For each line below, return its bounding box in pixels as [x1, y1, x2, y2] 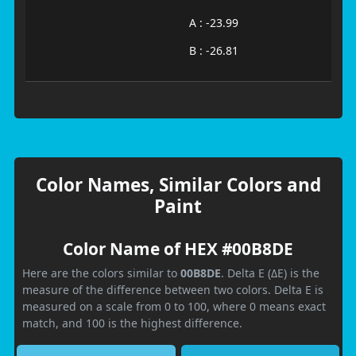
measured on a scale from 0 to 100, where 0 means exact [22, 298, 326, 314]
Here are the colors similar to [22, 265, 180, 281]
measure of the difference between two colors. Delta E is [22, 281, 323, 297]
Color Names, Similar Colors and [35, 172, 321, 197]
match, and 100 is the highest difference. [22, 315, 242, 331]
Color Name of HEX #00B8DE [63, 237, 293, 260]
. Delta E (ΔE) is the [221, 265, 319, 281]
